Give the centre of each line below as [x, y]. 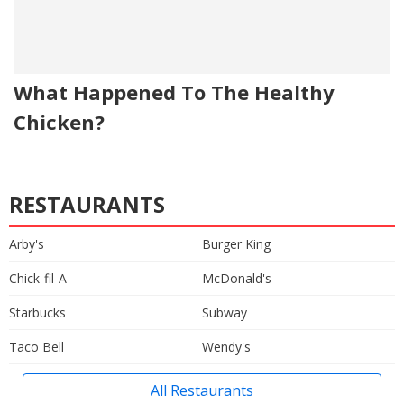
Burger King [236, 243]
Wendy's [226, 346]
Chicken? [59, 121]
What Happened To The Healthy [174, 92]
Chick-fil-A [38, 278]
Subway [225, 312]
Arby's [27, 243]
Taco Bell [37, 346]
